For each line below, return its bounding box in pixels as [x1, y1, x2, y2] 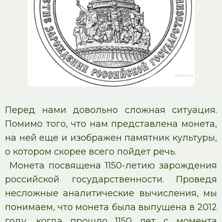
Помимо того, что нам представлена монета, [5, 118, 217, 129]
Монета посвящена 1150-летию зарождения [9, 160, 217, 171]
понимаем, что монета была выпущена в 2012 [5, 201, 217, 213]
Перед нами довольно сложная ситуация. [5, 104, 217, 115]
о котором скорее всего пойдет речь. [5, 146, 176, 157]
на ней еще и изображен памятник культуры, [5, 132, 217, 143]
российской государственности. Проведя [5, 173, 217, 185]
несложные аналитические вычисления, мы [5, 187, 217, 199]
